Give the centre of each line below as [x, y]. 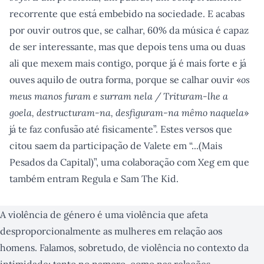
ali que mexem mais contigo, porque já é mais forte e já [128, 63]
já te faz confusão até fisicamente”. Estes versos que [121, 129]
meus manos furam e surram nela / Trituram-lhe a [119, 96]
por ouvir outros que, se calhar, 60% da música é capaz [129, 30]
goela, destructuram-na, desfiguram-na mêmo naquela [127, 113]
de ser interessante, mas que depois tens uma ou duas [127, 47]
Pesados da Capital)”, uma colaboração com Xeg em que [129, 162]
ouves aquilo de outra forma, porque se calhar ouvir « [125, 80]
